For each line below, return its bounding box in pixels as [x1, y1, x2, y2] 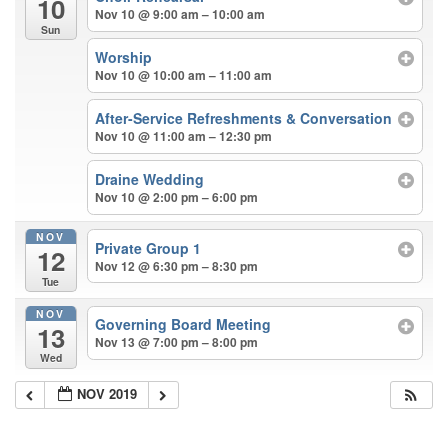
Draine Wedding [95, 168, 205, 189]
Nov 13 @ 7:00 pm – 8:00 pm [95, 333, 259, 352]
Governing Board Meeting [95, 314, 272, 335]
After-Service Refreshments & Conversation [95, 107, 393, 128]
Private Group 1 [95, 237, 202, 258]
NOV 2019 [77, 384, 138, 404]
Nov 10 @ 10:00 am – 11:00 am [95, 65, 273, 84]
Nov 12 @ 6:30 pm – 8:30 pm [95, 256, 259, 275]
